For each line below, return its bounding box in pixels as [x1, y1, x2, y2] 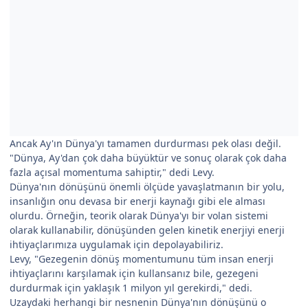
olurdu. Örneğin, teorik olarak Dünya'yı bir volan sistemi [10, 208, 268, 222]
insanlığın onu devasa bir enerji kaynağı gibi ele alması [10, 194, 265, 208]
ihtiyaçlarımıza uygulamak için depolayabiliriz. [10, 237, 223, 251]
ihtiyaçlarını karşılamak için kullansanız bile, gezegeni [10, 266, 258, 280]
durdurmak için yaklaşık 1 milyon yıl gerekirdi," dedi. [10, 280, 252, 294]
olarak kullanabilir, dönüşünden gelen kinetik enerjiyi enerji [10, 223, 285, 236]
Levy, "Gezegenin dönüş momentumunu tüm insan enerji [10, 252, 274, 265]
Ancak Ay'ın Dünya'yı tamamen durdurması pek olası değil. [10, 136, 281, 150]
